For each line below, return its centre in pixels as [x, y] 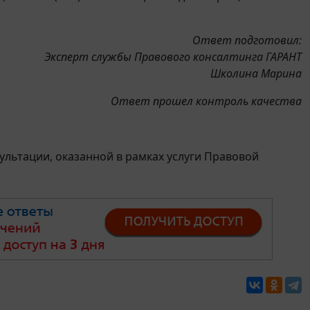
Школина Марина [256, 74]
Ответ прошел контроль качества [206, 101]
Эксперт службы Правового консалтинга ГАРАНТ [173, 57]
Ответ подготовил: [247, 40]
